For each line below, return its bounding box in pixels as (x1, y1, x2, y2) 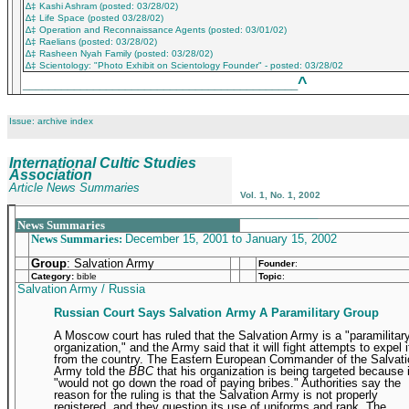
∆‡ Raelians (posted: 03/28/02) (26, 37, 157, 47)
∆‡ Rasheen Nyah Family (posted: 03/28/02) (26, 48, 213, 58)
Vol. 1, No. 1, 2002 (240, 190, 320, 200)
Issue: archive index (9, 116, 93, 126)
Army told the (54, 363, 129, 378)
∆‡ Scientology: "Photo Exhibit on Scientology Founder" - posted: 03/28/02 (26, 60, 343, 70)
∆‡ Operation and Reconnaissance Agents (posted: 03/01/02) (26, 25, 287, 35)
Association (9, 167, 92, 183)
